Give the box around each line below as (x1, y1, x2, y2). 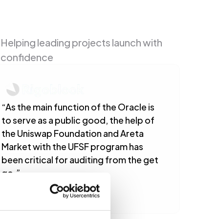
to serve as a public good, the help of (1, 112, 155, 127)
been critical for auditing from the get (1, 152, 159, 166)
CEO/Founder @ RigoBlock (1, 187, 88, 198)
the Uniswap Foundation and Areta (1, 126, 144, 140)
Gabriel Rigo (1, 177, 46, 190)
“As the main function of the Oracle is (1, 99, 155, 113)
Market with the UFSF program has (1, 139, 144, 153)
